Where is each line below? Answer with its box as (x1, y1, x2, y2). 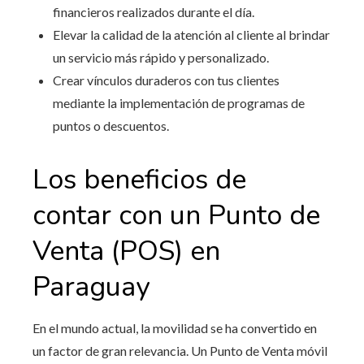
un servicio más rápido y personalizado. (53, 50, 269, 66)
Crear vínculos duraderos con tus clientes (53, 72, 279, 89)
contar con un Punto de (32, 197, 320, 235)
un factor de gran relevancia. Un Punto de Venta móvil (32, 343, 327, 359)
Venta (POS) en (32, 232, 220, 271)
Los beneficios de (32, 161, 246, 199)
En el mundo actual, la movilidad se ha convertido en (32, 320, 317, 336)
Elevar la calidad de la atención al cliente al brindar (53, 27, 330, 43)
